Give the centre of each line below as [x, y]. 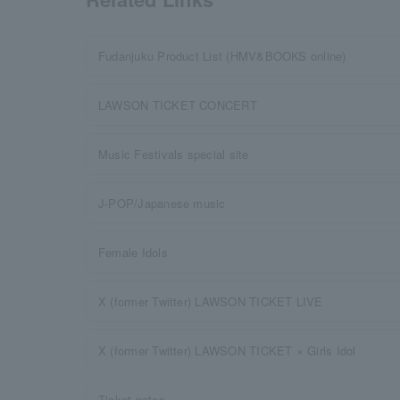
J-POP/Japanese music [162, 203]
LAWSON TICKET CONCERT [178, 105]
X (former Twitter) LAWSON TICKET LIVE [211, 301]
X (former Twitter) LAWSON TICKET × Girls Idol [227, 350]
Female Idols [133, 252]
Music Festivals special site [174, 154]
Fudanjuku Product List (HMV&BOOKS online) [222, 56]
